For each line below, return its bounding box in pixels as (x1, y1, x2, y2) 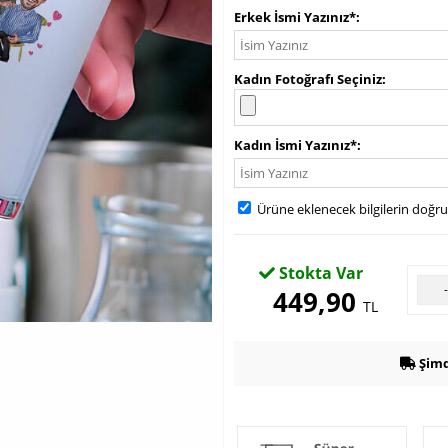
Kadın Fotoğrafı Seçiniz (234, 70, 382, 88)
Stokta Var (274, 262, 363, 284)
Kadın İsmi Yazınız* (234, 136, 357, 154)
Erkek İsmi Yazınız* (234, 8, 356, 26)
